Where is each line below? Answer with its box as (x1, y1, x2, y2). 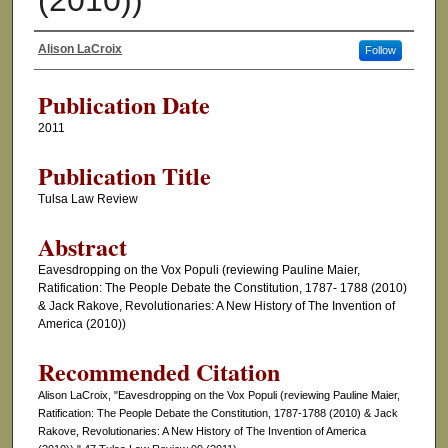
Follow (364, 44, 396, 57)
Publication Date (37, 87, 210, 123)
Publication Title (37, 158, 211, 194)
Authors (33, 54, 110, 87)
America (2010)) (37, 317, 126, 332)
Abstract (37, 229, 127, 265)
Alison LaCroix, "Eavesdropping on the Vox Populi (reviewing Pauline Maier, (37, 389, 400, 402)
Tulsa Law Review (37, 192, 138, 207)
